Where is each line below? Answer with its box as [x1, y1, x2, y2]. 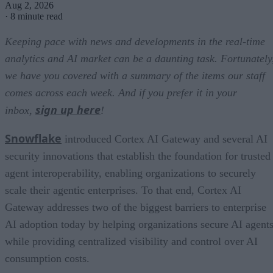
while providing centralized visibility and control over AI [5, 235, 258, 247]
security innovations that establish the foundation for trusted [5, 149, 271, 162]
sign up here [35, 102, 101, 117]
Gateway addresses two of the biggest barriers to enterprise [5, 200, 266, 213]
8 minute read [10, 10, 63, 21]
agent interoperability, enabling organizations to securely [5, 166, 256, 179]
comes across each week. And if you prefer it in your [5, 86, 237, 99]
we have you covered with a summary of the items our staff [5, 69, 265, 82]
